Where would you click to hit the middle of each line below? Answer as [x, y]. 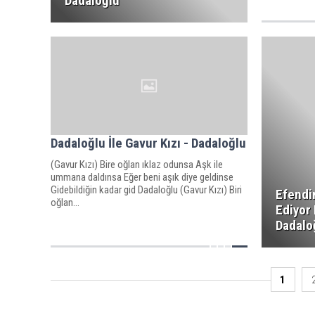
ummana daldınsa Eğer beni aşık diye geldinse [142, 177]
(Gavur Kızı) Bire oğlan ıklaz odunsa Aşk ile [137, 164]
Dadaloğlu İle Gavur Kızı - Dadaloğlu [148, 143]
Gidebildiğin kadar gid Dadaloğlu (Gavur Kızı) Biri [146, 189]
